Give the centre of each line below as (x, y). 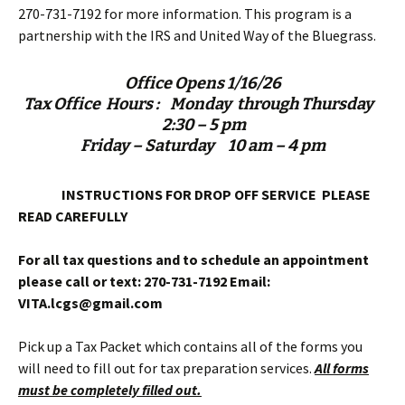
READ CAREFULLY (73, 216)
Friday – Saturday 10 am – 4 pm (202, 146)
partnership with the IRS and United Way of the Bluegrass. (197, 35)
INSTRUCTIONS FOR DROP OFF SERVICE (169, 194)
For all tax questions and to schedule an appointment (193, 259)
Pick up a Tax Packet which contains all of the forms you (190, 346)
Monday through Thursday (276, 104)
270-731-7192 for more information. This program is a (185, 14)
